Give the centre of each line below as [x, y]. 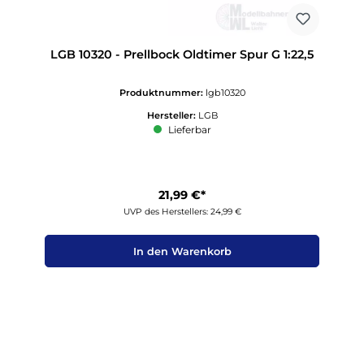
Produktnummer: [162, 92]
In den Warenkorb [182, 251]
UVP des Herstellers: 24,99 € [182, 212]
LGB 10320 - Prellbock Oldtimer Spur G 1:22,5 [182, 55]
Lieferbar [188, 129]
